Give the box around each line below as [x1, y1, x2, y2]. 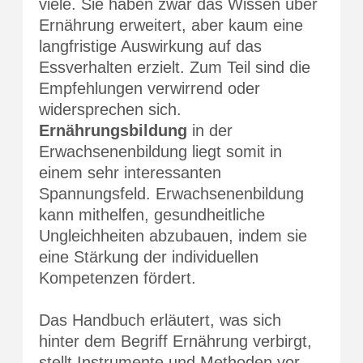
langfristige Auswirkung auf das [39, 36, 262, 55]
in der [187, 121, 233, 139]
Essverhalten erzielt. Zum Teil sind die [39, 58, 310, 76]
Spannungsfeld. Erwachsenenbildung [39, 184, 304, 203]
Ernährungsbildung [39, 121, 187, 139]
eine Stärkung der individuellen [39, 247, 258, 266]
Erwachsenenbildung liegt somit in [39, 142, 282, 160]
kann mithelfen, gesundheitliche [39, 205, 265, 224]
